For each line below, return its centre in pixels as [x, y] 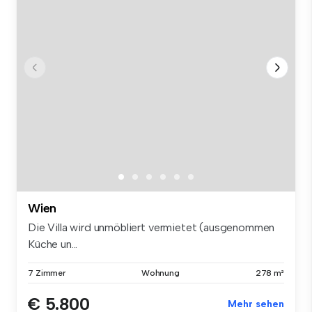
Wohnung [160, 273]
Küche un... [53, 244]
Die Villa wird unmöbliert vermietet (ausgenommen [151, 228]
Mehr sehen [256, 304]
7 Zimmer [47, 273]
